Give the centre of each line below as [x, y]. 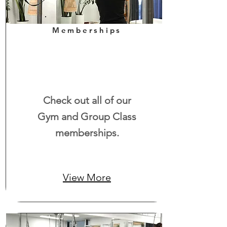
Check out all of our [87, 100]
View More [87, 177]
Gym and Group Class [87, 117]
